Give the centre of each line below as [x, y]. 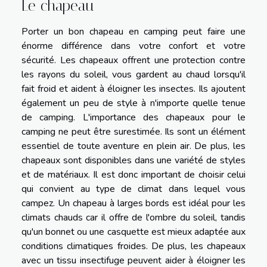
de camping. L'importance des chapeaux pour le [133, 117]
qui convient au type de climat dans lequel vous [133, 189]
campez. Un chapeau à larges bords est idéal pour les [133, 203]
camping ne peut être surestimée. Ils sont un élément [133, 132]
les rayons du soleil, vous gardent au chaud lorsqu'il [133, 74]
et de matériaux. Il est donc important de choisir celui [133, 175]
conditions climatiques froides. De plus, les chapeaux [133, 246]
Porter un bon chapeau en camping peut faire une [133, 32]
